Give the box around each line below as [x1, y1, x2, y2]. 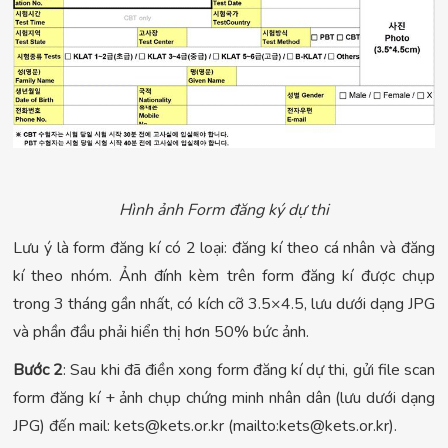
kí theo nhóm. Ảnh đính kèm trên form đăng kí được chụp [13, 265, 435, 288]
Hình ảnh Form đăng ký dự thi [119, 199, 329, 222]
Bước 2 [13, 359, 64, 382]
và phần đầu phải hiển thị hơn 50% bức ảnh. [13, 321, 309, 344]
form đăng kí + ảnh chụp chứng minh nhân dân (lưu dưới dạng [13, 387, 435, 410]
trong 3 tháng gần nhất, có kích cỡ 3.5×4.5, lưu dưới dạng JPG [13, 293, 435, 316]
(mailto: [224, 415, 279, 438]
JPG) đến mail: [13, 415, 114, 438]
